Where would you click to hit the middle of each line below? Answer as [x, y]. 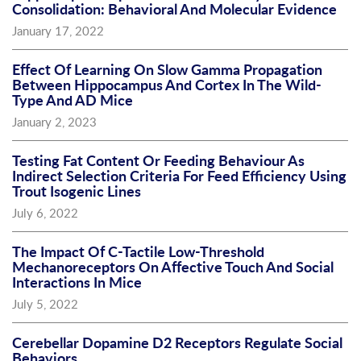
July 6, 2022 [45, 213]
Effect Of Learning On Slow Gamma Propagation [167, 69]
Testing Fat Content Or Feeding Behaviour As [158, 160]
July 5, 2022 [45, 304]
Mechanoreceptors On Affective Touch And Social [173, 267]
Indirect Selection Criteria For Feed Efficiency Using [179, 176]
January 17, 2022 [58, 31]
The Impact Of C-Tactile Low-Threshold [138, 251]
